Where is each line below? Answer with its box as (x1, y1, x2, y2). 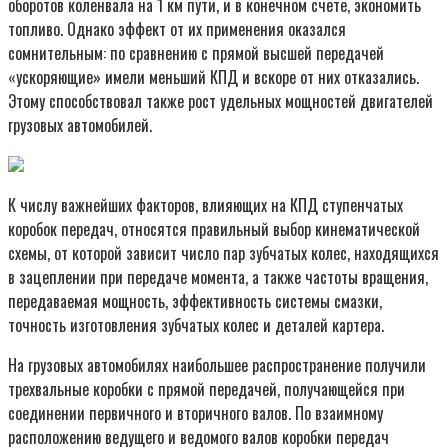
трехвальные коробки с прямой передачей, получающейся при (8, 376, 405, 401)
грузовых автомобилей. (8, 112, 152, 137)
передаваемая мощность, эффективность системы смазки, (8, 288, 382, 313)
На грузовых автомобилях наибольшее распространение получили (8, 352, 426, 377)
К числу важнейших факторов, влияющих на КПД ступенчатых (8, 192, 403, 217)
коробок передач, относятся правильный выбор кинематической (8, 216, 420, 241)
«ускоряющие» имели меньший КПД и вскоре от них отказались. (8, 64, 419, 89)
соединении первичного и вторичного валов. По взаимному (8, 400, 383, 425)
